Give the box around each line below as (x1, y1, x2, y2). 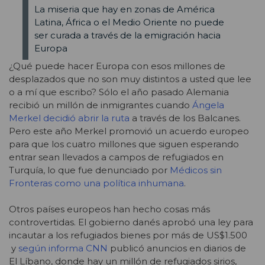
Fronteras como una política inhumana (9, 177, 184, 189)
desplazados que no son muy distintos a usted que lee (9, 73, 251, 85)
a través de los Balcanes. (130, 112, 241, 124)
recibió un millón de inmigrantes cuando (9, 99, 192, 111)
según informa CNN (18, 243, 108, 254)
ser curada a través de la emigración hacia (34, 30, 221, 41)
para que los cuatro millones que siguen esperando (9, 138, 239, 150)
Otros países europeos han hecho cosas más (9, 203, 210, 215)
